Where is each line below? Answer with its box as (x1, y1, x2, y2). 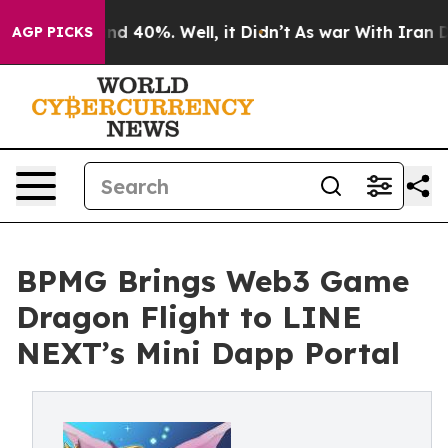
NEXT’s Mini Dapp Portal (16, 334, 400, 372)
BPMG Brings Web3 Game (16, 262, 409, 300)
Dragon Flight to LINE (16, 298, 362, 336)
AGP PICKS (12, 23, 93, 41)
